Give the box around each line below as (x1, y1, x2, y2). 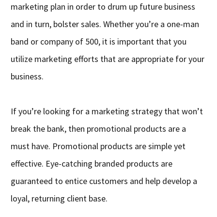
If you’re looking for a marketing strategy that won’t (11, 106, 203, 117)
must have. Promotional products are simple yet (11, 140, 186, 152)
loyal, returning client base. (11, 193, 108, 204)
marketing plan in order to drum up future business (11, 1, 196, 13)
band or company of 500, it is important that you (11, 36, 187, 47)
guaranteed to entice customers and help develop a (11, 175, 198, 187)
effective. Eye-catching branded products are (11, 158, 173, 170)
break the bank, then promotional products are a (11, 123, 186, 135)
